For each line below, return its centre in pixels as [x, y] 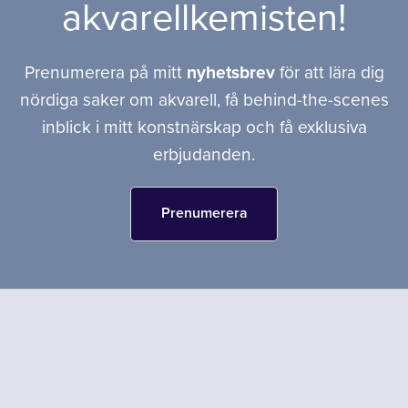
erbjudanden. [204, 155]
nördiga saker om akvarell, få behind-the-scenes [204, 100]
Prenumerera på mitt [105, 73]
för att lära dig [331, 73]
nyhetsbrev [233, 73]
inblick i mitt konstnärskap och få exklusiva [204, 127]
